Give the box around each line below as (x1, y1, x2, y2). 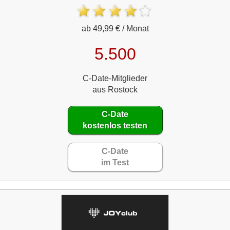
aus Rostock (92, 85, 138, 94)
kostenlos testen (83, 121, 147, 130)
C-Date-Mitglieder (83, 73, 147, 83)
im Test (101, 158, 129, 167)
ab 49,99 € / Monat (81, 24, 149, 33)
